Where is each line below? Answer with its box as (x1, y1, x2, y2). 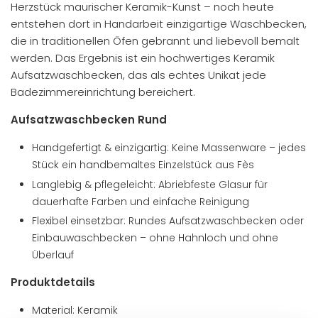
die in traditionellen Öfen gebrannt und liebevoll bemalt (11, 33, 300, 48)
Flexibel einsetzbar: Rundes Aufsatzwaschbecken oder (32, 214, 304, 228)
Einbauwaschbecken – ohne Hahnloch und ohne (32, 231, 278, 245)
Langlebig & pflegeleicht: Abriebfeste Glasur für (32, 177, 268, 192)
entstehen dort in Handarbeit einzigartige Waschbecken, (11, 16, 307, 31)
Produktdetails (11, 275, 95, 290)
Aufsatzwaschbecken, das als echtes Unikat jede (11, 67, 266, 82)
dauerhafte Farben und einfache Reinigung (32, 194, 249, 209)
